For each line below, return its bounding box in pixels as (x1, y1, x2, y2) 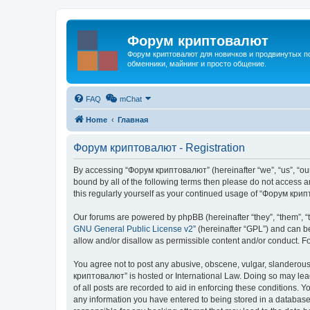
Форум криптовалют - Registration (73, 141, 245, 154)
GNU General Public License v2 (73, 224, 193, 234)
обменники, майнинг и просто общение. (127, 60, 266, 68)
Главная (118, 115, 148, 124)
